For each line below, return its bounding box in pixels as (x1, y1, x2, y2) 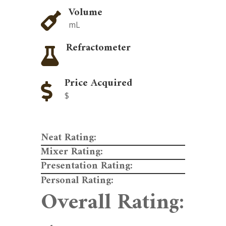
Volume (68, 4, 102, 22)
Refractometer (66, 39, 131, 58)
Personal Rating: (40, 172, 114, 190)
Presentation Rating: (40, 157, 133, 176)
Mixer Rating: (40, 143, 103, 161)
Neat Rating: (40, 129, 96, 147)
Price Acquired (64, 75, 132, 93)
